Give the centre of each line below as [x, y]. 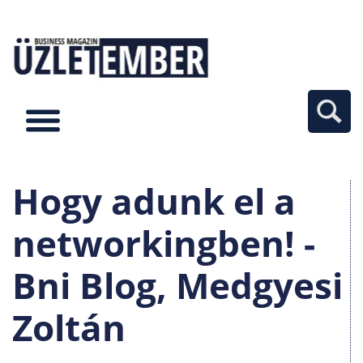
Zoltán [69, 327]
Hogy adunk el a [154, 201]
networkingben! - [164, 243]
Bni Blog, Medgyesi [177, 285]
